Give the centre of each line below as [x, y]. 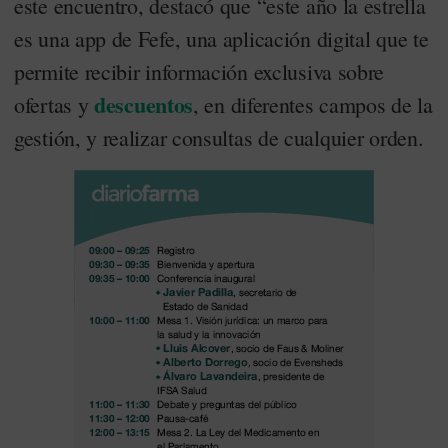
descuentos [143, 104]
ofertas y [54, 104]
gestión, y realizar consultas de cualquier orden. [219, 137]
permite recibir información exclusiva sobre [199, 71]
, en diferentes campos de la [313, 104]
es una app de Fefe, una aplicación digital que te [221, 38]
